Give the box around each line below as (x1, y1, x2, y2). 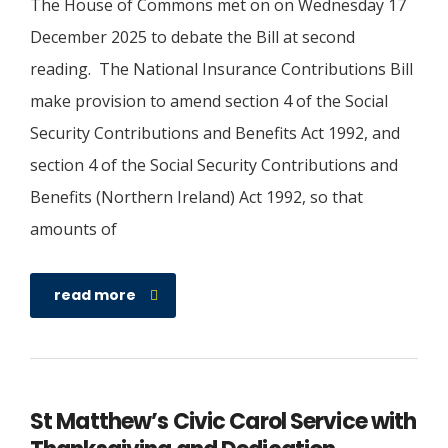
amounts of (30, 218, 117, 241)
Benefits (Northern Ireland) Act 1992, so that (30, 186, 363, 209)
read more (54, 285, 136, 306)
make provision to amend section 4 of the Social (30, 90, 388, 113)
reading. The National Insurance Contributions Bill (30, 58, 413, 81)
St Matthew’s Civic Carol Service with (30, 406, 417, 438)
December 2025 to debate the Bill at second (30, 26, 355, 49)
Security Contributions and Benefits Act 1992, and (30, 122, 400, 145)
